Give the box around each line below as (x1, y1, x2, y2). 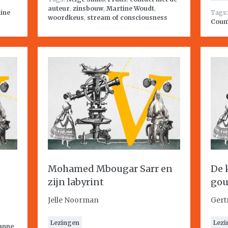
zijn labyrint (48, 176, 104, 188)
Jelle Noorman (48, 195, 99, 205)
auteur (48, 5, 70, 12)
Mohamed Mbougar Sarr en (48, 163, 173, 175)
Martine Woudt (106, 5, 154, 12)
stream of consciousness (87, 14, 167, 21)
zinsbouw (73, 5, 103, 12)
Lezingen (50, 219, 79, 226)
